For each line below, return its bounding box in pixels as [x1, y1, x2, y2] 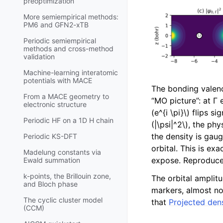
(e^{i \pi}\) [151, 107, 190, 117]
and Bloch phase [23, 180, 78, 189]
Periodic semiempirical [23, 36, 96, 45]
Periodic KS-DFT [23, 132, 77, 141]
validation [23, 52, 55, 61]
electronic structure [23, 100, 87, 109]
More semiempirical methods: [23, 12, 118, 21]
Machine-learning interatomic [23, 68, 118, 77]
